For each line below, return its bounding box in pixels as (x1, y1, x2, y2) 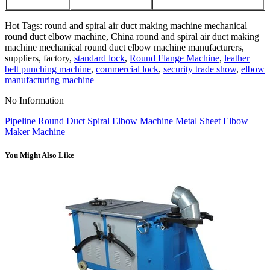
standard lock (74, 52, 125, 63)
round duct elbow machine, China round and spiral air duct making (5, 31, 259, 42)
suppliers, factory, (5, 52, 74, 63)
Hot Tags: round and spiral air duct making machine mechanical (5, 20, 247, 31)
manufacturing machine (5, 74, 94, 85)
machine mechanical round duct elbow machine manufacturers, (5, 42, 244, 52)
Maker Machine (5, 126, 65, 137)
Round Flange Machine (130, 52, 219, 63)
